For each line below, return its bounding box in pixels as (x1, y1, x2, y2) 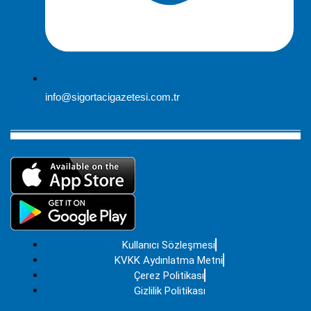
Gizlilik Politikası (133, 285, 205, 298)
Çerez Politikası (133, 269, 204, 283)
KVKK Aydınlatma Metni (115, 254, 223, 267)
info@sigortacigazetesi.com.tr (45, 91, 180, 103)
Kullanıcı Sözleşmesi (122, 239, 215, 252)
